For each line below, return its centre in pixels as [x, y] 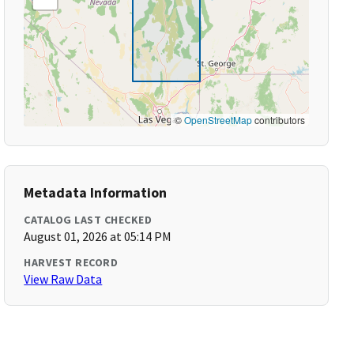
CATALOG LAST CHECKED [88, 220]
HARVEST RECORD [71, 262]
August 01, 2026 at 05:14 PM [98, 236]
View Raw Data [63, 279]
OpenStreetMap [218, 120]
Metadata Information [96, 192]
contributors [278, 120]
